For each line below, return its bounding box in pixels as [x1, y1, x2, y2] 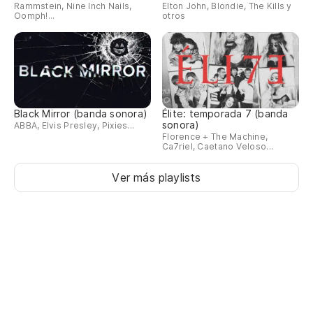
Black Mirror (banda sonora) [14, 108, 147, 120]
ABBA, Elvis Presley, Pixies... [14, 120, 135, 131]
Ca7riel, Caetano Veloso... [162, 141, 274, 152]
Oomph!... [14, 10, 55, 21]
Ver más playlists [112, 170, 201, 185]
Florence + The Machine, [162, 131, 268, 143]
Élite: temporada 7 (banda [162, 108, 289, 120]
